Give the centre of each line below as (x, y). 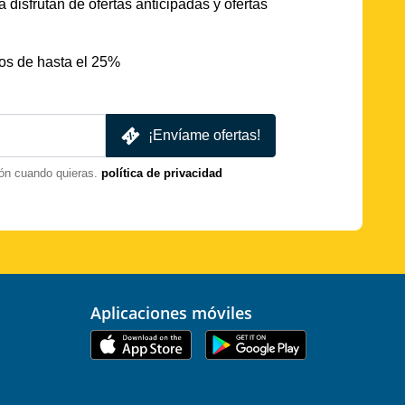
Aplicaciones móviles (177, 313)
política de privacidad (162, 174)
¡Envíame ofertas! (204, 136)
